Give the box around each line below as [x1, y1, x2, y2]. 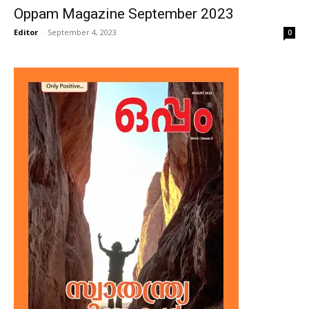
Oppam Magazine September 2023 [14, 6, 234, 22]
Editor [14, 27, 38, 37]
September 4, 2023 [48, 27, 117, 37]
